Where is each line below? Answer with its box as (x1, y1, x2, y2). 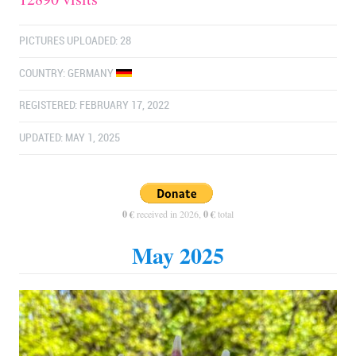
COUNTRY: (19, 67, 68, 79)
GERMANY (68, 67, 116, 79)
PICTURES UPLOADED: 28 (19, 35, 131, 48)
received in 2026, (134, 207, 203, 221)
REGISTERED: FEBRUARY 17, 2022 (19, 99, 169, 112)
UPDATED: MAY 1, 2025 (19, 131, 120, 144)
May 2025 (132, 239, 224, 273)
